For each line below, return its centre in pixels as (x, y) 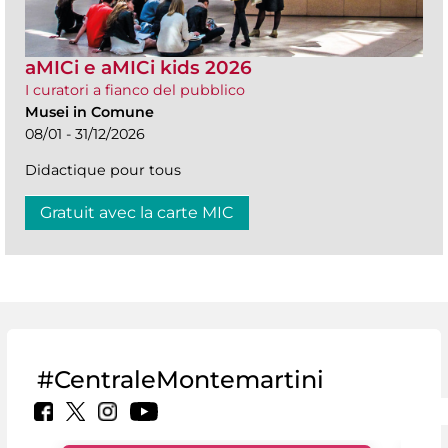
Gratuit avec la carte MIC (137, 212)
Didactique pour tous (103, 169)
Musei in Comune (89, 111)
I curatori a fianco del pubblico (135, 89)
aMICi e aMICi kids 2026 (138, 67)
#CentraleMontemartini (180, 380)
